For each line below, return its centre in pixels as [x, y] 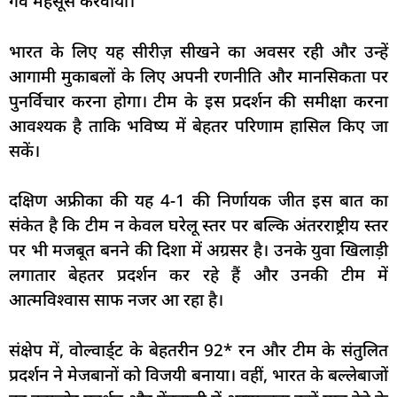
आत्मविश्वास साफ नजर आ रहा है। [116, 300]
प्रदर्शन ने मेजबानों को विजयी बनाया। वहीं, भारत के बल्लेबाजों [198, 374]
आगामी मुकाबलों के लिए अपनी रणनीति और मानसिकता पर [198, 76]
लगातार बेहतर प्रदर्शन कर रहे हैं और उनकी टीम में [198, 275]
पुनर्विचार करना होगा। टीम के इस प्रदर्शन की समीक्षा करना [198, 101]
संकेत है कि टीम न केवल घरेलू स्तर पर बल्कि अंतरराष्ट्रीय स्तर [198, 226]
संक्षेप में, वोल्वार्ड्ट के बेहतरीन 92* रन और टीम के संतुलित [198, 350]
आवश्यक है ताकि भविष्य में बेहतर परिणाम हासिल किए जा [198, 125]
